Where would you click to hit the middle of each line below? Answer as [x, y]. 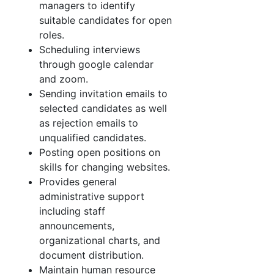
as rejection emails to [89, 123]
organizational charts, [91, 240]
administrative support [92, 196]
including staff [72, 211]
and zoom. [64, 79]
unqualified [66, 138]
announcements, [77, 226]
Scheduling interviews [90, 50]
